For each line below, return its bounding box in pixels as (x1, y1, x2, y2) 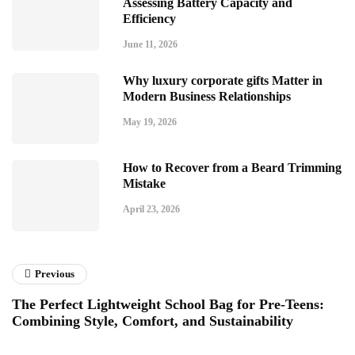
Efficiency (123, 11, 176, 25)
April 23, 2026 (123, 203, 180, 215)
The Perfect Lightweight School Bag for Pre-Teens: (12, 296, 324, 312)
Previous (35, 267, 74, 280)
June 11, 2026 (123, 38, 177, 50)
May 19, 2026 (123, 116, 177, 128)
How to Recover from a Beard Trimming (123, 160, 342, 174)
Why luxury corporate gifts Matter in (123, 73, 323, 87)
